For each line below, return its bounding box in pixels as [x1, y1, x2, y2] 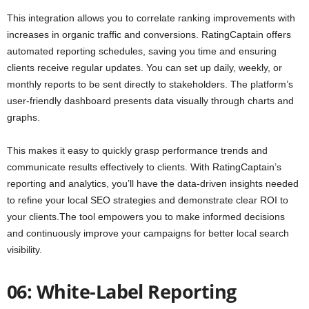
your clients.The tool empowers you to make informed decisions [7, 211, 285, 223]
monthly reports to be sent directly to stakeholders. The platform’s [7, 79, 293, 90]
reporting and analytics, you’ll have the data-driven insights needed [7, 178, 299, 190]
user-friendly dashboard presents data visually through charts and [7, 95, 294, 107]
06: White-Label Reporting [7, 279, 237, 305]
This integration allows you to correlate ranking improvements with [7, 12, 295, 24]
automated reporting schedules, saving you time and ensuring [7, 46, 277, 57]
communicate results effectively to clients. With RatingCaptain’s [7, 161, 281, 173]
